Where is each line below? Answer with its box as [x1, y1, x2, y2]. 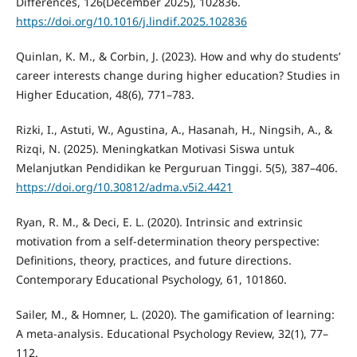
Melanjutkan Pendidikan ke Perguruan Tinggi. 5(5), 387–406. [15, 160, 338, 176]
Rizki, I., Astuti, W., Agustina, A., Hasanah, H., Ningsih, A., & [15, 122, 332, 138]
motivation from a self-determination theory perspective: [15, 233, 320, 249]
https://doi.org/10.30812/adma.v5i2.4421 [15, 179, 233, 195]
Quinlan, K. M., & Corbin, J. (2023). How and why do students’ [15, 49, 340, 65]
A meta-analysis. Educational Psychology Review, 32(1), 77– [15, 326, 328, 342]
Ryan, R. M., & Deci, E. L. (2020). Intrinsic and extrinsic [15, 214, 303, 230]
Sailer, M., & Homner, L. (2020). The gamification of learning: [15, 307, 335, 323]
